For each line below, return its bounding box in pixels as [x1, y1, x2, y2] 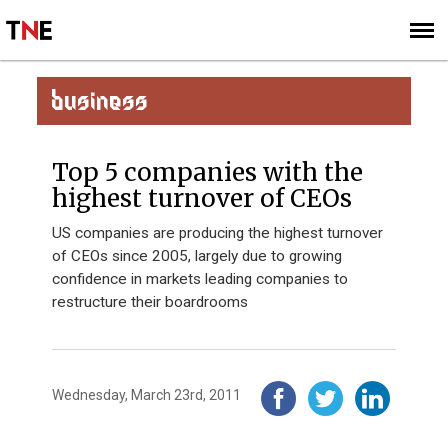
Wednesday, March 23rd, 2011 [52, 387, 242, 403]
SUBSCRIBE [280, 58, 351, 72]
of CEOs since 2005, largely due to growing [52, 247, 343, 265]
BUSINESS [52, 85, 150, 117]
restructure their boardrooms [52, 293, 249, 311]
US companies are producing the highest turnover [52, 224, 384, 242]
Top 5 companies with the [52, 157, 364, 188]
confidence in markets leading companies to [52, 270, 349, 288]
